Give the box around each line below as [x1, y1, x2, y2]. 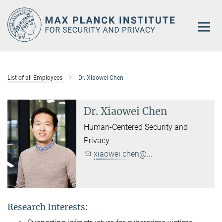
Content [2, 18, 30, 27]
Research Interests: [7, 202, 90, 213]
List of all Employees [7, 74, 62, 81]
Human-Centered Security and [84, 122, 188, 132]
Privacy [84, 135, 110, 145]
